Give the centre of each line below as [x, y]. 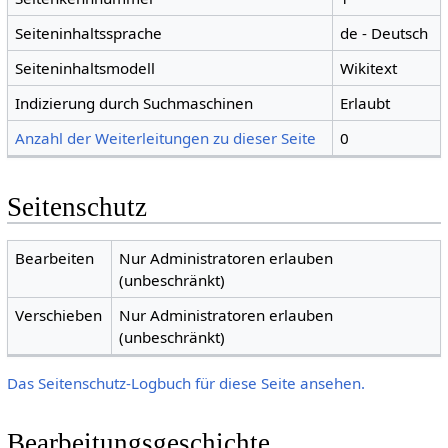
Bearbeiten [55, 257]
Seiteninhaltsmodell [85, 68]
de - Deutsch [384, 33]
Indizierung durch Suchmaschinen [134, 103]
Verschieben [59, 314]
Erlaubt [365, 103]
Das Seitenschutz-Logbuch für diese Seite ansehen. [185, 382]
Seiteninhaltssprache [89, 33]
